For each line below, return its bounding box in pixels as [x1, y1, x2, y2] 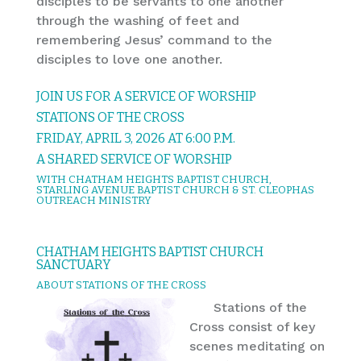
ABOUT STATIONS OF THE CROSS [35, 278, 206, 291]
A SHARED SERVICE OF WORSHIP [35, 151, 232, 167]
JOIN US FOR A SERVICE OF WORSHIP [35, 88, 256, 104]
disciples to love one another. [35, 51, 222, 67]
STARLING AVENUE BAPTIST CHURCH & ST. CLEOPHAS [35, 183, 314, 196]
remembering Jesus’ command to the [35, 31, 272, 48]
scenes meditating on [189, 338, 325, 354]
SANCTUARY [35, 256, 111, 272]
